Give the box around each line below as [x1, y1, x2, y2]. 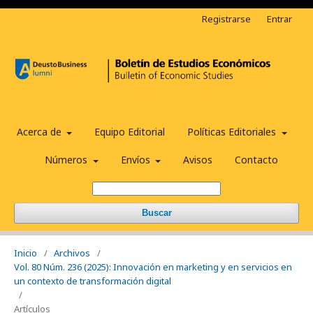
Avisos [183, 153, 212, 167]
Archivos [54, 247, 90, 260]
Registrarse [202, 13, 251, 25]
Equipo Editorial [94, 125, 165, 139]
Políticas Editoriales [187, 125, 279, 139]
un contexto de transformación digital [14, 275, 171, 288]
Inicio [14, 247, 37, 260]
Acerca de [16, 125, 64, 139]
